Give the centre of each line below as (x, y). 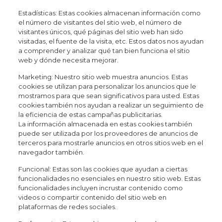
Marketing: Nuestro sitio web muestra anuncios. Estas (103, 77)
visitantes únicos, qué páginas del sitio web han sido (101, 32)
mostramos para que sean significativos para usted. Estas (109, 96)
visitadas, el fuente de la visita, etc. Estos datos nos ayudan (111, 41)
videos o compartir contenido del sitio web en (92, 197)
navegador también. (51, 152)
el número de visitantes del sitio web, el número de (100, 22)
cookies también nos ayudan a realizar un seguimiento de (111, 105)
